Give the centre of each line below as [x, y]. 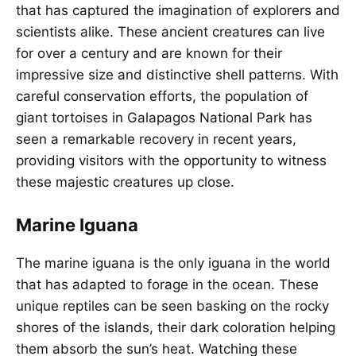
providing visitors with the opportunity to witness [171, 160]
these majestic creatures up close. [125, 182]
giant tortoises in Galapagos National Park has [164, 117]
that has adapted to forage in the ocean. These [167, 285]
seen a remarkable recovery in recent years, [156, 139]
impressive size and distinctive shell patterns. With [177, 74]
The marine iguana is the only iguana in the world [173, 263]
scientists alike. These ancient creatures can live [170, 31]
